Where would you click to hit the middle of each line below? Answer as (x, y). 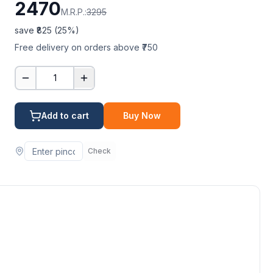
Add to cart (65, 115)
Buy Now (142, 115)
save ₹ (26, 30)
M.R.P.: (74, 12)
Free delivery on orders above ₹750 (86, 47)
